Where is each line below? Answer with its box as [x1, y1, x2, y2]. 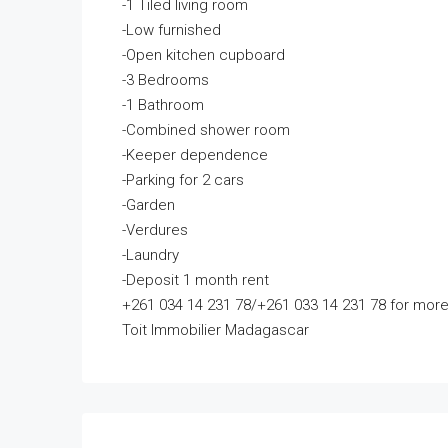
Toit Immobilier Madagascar [122, 321, 309, 340]
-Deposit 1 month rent [122, 271, 269, 290]
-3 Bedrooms [122, 71, 209, 90]
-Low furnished [122, 21, 221, 40]
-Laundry [122, 246, 179, 265]
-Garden [122, 196, 175, 215]
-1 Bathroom [122, 96, 204, 115]
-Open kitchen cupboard [122, 46, 285, 65]
